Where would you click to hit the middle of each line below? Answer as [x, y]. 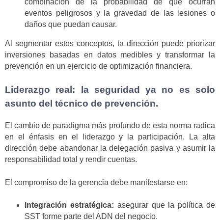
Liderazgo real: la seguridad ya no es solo [110, 90]
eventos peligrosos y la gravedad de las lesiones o [120, 13]
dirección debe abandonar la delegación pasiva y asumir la [110, 148]
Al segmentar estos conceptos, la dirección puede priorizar [110, 44]
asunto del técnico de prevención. [82, 104]
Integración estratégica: [69, 205]
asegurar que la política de [165, 205]
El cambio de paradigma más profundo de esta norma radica [110, 126]
